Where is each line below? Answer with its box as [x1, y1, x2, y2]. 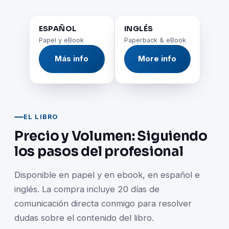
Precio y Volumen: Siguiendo [14, 127, 208, 145]
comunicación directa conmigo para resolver [14, 198, 192, 209]
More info [138, 54, 177, 64]
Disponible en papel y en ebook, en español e [14, 169, 200, 180]
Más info [55, 54, 89, 64]
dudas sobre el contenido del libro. [14, 212, 154, 223]
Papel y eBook [38, 36, 84, 44]
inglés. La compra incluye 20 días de [14, 184, 159, 194]
